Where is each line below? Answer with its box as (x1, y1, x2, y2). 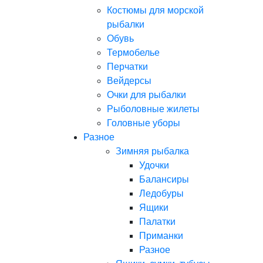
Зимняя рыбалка (116, 146, 189, 156)
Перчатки (107, 62, 148, 72)
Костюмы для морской (107, 5, 204, 15)
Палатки (139, 217, 176, 227)
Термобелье (107, 48, 160, 58)
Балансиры (139, 174, 189, 184)
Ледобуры (139, 188, 184, 198)
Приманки (139, 231, 183, 241)
